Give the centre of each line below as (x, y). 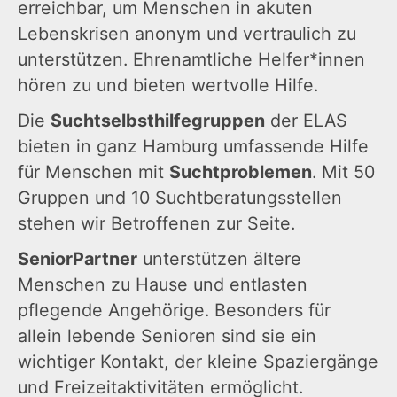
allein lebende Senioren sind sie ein (167, 336)
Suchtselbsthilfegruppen (158, 121)
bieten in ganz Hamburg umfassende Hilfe (193, 147)
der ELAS (306, 121)
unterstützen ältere (219, 259)
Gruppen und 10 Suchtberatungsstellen (180, 198)
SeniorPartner (78, 259)
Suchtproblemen (241, 172)
